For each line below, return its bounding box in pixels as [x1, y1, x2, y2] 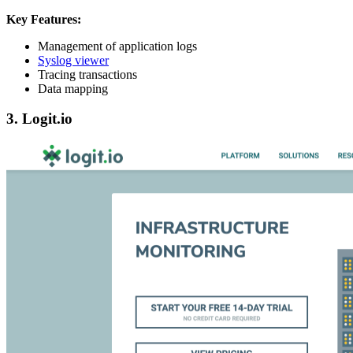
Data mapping [38, 81, 108, 95]
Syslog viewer [38, 53, 109, 67]
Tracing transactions [38, 67, 137, 81]
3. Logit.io [6, 110, 72, 128]
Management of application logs [38, 39, 197, 53]
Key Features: [6, 12, 81, 26]
